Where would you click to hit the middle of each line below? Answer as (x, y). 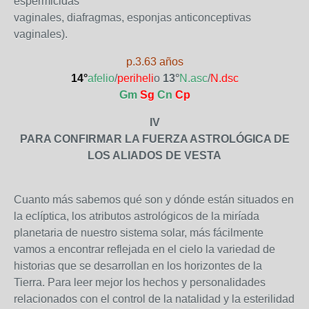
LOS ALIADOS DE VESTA (154, 156)
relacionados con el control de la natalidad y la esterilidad (154, 299)
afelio (101, 78)
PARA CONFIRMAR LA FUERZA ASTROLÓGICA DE (154, 139)
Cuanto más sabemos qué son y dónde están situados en (154, 200)
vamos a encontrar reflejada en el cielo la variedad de (144, 249)
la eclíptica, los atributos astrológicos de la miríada (137, 216)
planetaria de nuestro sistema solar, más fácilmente (139, 233)
